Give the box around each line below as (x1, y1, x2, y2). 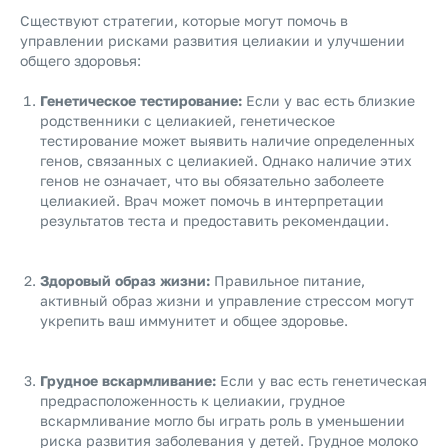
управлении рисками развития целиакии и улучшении (20, 32, 405, 49)
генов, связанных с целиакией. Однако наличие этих (40, 152, 412, 169)
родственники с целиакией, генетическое (40, 112, 335, 129)
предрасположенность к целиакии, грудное (40, 392, 345, 409)
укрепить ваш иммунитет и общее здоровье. (40, 312, 348, 329)
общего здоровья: (20, 52, 141, 69)
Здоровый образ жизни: (40, 272, 210, 289)
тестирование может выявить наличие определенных (40, 132, 415, 149)
